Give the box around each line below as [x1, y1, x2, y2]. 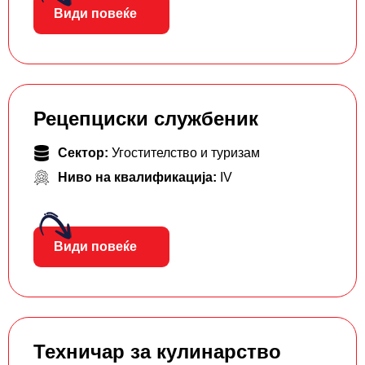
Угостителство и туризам [112, 146, 260, 161]
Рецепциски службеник [33, 108, 258, 130]
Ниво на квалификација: [58, 170, 220, 185]
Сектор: [58, 146, 112, 161]
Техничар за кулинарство [33, 341, 281, 363]
